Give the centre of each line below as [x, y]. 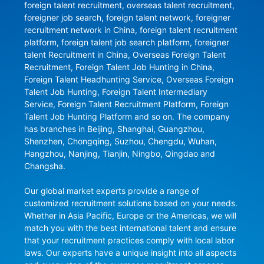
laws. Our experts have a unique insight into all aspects [130, 253]
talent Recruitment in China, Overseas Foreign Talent [125, 55]
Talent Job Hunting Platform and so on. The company [127, 117]
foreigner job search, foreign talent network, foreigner [127, 18]
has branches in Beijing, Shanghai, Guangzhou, [114, 129]
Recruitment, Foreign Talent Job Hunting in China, [119, 67]
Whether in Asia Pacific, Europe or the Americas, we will [130, 216]
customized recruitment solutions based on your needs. [131, 203]
